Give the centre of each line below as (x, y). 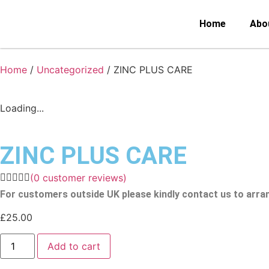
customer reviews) (83, 178)
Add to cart (74, 246)
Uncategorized (70, 70)
